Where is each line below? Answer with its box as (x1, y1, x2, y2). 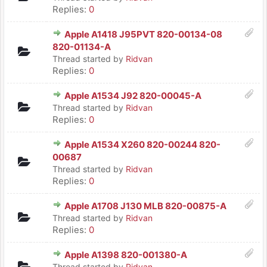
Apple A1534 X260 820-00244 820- (64, 139, 221, 150)
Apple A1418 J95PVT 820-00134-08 (64, 29, 222, 40)
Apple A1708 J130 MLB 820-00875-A (64, 200, 226, 212)
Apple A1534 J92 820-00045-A (64, 90, 201, 101)
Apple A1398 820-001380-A (64, 249, 187, 260)
